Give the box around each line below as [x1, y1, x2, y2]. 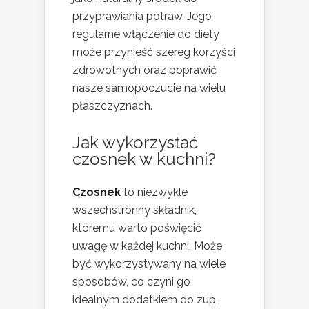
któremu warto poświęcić [72, 221, 201, 235]
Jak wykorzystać [72, 132, 198, 153]
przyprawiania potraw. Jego [72, 10, 212, 23]
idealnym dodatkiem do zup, [72, 293, 218, 307]
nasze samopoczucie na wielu [72, 81, 226, 95]
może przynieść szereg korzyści [72, 46, 235, 59]
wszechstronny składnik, [72, 203, 197, 217]
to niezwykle [121, 186, 188, 199]
